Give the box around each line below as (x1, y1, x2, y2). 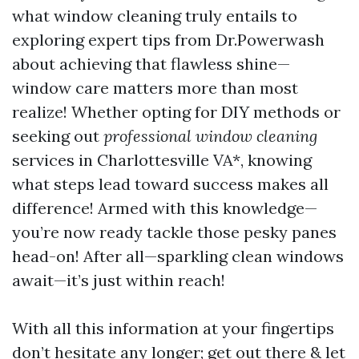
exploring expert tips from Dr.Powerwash (12, 30, 325, 50)
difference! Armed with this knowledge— (12, 198, 317, 219)
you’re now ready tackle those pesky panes (12, 222, 337, 243)
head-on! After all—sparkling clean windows (12, 246, 344, 267)
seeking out (12, 126, 103, 147)
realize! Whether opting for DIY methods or (12, 102, 341, 123)
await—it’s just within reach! (12, 270, 225, 291)
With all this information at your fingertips (12, 318, 334, 339)
